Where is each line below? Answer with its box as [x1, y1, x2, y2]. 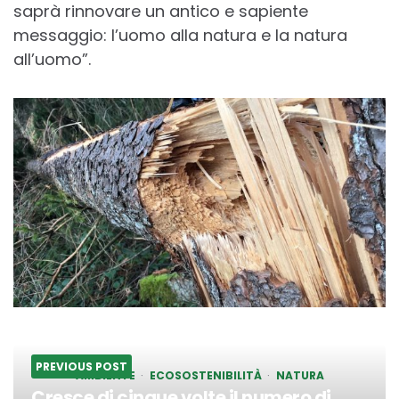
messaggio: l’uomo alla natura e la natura [13, 24, 347, 47]
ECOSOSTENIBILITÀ [149, 368, 262, 384]
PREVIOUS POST [36, 359, 127, 375]
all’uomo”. [13, 48, 91, 71]
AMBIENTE [75, 368, 135, 384]
